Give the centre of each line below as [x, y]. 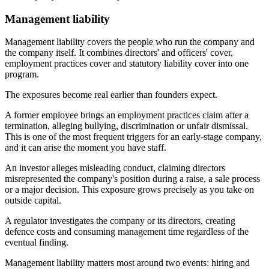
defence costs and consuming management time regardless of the [127, 232]
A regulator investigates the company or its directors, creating [120, 221]
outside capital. [33, 201]
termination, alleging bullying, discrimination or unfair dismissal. [126, 126]
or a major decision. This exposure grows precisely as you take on [129, 190]
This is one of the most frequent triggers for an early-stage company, [133, 137]
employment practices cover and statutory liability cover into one [127, 64]
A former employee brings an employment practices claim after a [127, 115]
